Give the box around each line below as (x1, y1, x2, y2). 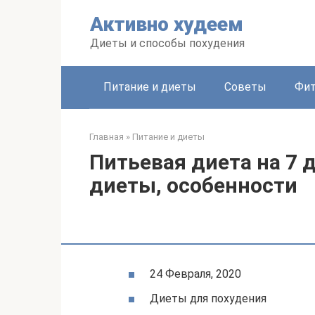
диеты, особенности (89, 173, 297, 198)
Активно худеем (90, 13, 243, 36)
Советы (224, 80, 266, 94)
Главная (89, 131, 124, 142)
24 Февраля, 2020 (150, 267, 241, 281)
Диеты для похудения (150, 292, 266, 306)
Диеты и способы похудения (90, 37, 245, 50)
